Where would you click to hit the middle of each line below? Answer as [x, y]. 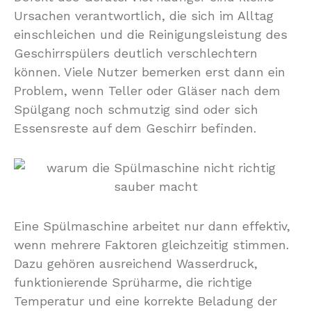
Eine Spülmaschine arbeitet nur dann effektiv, [152, 226]
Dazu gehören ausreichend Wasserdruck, [136, 263]
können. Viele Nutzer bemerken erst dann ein [150, 72]
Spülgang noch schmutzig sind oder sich [136, 109]
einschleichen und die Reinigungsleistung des [151, 34]
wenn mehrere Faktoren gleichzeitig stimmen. [151, 245]
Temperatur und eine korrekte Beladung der [145, 301]
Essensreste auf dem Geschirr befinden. [135, 128]
